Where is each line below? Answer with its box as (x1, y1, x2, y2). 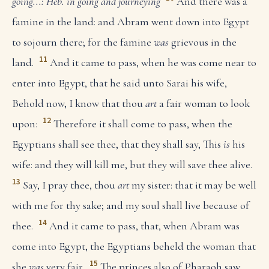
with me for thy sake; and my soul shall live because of (12, 199, 249, 213)
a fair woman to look (157, 96, 250, 110)
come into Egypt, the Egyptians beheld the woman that (12, 240, 256, 253)
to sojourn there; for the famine (12, 35, 154, 49)
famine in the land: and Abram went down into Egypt (12, 14, 249, 28)
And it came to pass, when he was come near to (49, 55, 256, 69)
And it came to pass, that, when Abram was (49, 219, 240, 233)
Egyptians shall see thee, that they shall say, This (12, 138, 223, 151)
